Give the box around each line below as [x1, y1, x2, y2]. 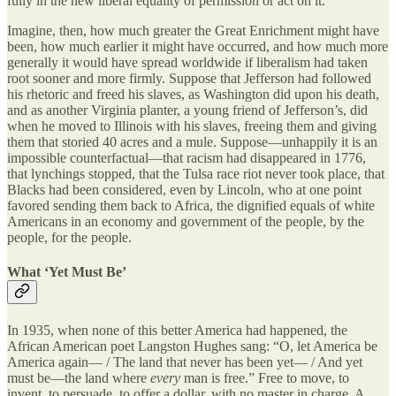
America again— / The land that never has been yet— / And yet [7, 354, 362, 370]
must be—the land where [7, 370, 150, 386]
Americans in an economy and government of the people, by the [7, 213, 364, 229]
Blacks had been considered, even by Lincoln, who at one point [7, 181, 362, 197]
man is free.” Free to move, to [180, 370, 349, 386]
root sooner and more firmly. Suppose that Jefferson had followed [7, 70, 371, 86]
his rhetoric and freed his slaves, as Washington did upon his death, [7, 86, 379, 102]
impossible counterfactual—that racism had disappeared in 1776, [7, 149, 366, 165]
